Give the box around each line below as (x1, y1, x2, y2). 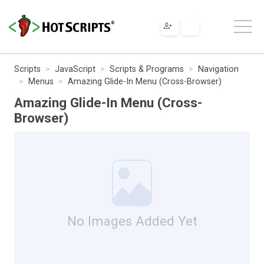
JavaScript (55, 64, 95, 74)
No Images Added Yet (67, 213, 197, 229)
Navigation (198, 64, 239, 74)
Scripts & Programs (110, 64, 184, 74)
